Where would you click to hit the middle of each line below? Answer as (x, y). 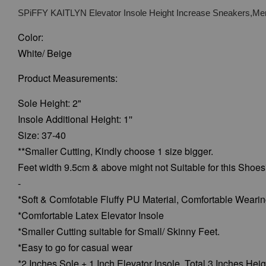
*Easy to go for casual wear (75, 247)
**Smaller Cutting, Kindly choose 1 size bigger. (117, 151)
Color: (32, 37)
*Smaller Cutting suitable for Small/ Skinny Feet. (119, 231)
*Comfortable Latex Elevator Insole (91, 215)
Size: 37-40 (42, 135)
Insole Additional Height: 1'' (75, 119)
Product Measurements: (68, 78)
